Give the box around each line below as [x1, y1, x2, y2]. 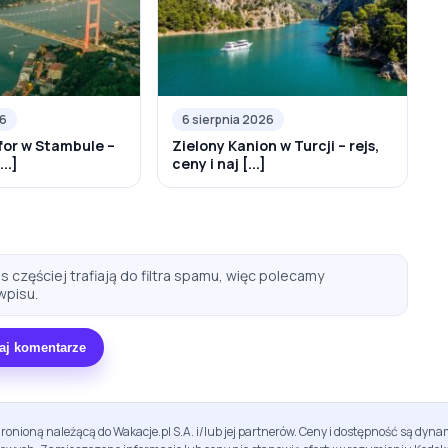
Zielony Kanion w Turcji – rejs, [172, 136, 380, 156]
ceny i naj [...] [172, 154, 267, 174]
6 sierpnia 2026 [182, 111, 275, 129]
